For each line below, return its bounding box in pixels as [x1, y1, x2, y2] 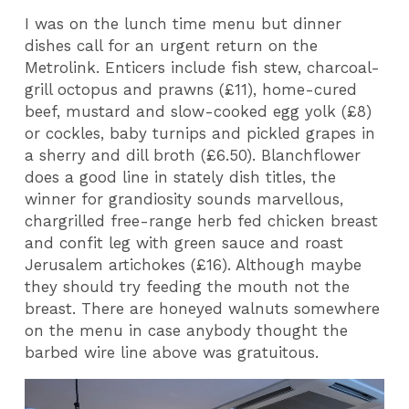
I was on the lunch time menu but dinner [25, 14, 342, 33]
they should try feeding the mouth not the [25, 277, 351, 296]
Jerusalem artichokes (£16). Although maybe [25, 255, 362, 274]
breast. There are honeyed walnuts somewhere [25, 299, 381, 318]
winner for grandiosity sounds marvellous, [25, 189, 344, 208]
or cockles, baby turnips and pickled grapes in [25, 123, 376, 142]
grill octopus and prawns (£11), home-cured [25, 79, 358, 99]
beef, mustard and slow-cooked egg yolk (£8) [25, 101, 372, 121]
